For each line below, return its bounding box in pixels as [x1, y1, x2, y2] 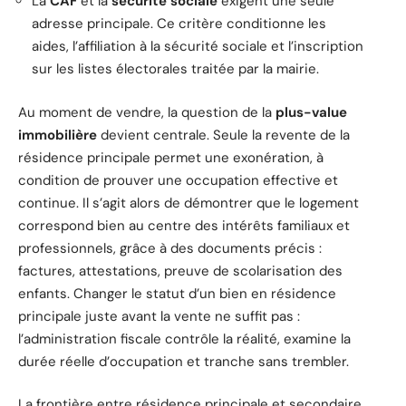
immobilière [18, 125, 97, 144]
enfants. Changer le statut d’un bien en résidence [18, 284, 336, 303]
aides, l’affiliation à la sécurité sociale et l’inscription [32, 37, 363, 56]
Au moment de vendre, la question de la [18, 102, 275, 121]
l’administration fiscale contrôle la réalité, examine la [18, 329, 351, 348]
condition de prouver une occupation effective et [18, 170, 338, 189]
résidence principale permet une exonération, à [18, 148, 324, 167]
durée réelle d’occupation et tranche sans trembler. [18, 352, 349, 371]
